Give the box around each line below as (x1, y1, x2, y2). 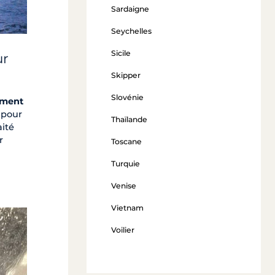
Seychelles (110, 26, 152, 36)
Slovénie (110, 92, 144, 102)
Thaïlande (110, 114, 147, 124)
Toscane (110, 136, 142, 146)
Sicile (110, 48, 131, 58)
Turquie (110, 158, 140, 168)
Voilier (110, 225, 134, 234)
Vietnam (110, 203, 144, 212)
